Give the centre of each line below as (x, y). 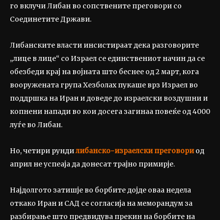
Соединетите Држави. (51, 19)
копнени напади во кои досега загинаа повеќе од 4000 (110, 111)
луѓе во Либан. (36, 124)
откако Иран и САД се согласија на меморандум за (101, 203)
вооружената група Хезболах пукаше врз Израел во (104, 85)
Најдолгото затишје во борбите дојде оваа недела (100, 190)
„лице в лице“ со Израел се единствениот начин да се (107, 58)
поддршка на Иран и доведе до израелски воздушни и (109, 98)
